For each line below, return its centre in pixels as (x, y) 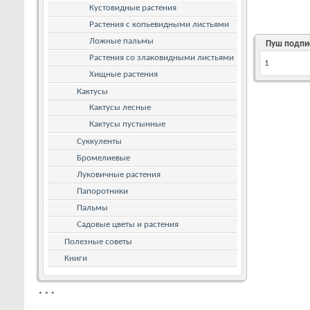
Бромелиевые (103, 158)
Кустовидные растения (133, 8)
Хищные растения (124, 74)
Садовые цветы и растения (128, 224)
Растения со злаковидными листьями (162, 57)
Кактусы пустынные (127, 124)
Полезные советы (98, 241)
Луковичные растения (119, 174)
